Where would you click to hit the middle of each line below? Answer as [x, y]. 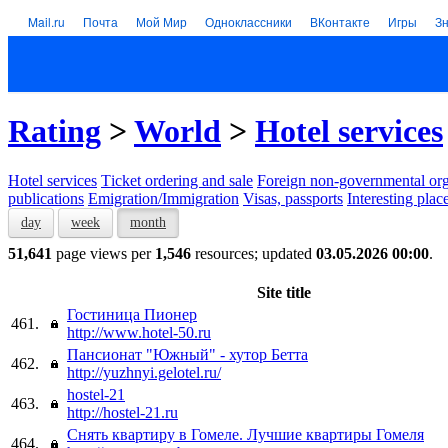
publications [46, 198]
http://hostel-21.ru [122, 412]
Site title [283, 292]
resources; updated [253, 253]
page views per [103, 253]
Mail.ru [46, 21]
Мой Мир [161, 21]
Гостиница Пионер [132, 314]
